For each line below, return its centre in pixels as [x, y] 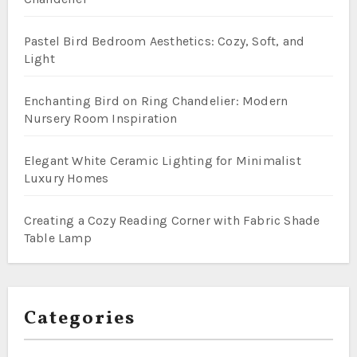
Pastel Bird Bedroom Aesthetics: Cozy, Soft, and [164, 41]
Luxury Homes [66, 178]
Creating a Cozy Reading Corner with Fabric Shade [172, 220]
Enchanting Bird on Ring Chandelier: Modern [156, 100]
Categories [79, 318]
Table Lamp [57, 237]
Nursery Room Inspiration [100, 118]
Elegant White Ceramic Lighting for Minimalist [162, 160]
